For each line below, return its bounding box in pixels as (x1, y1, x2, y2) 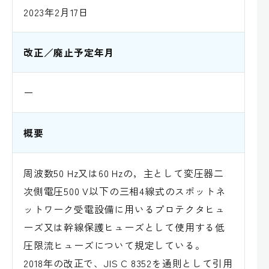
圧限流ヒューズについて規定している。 (23, 237, 205, 252)
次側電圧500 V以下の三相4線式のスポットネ (23, 183, 226, 198)
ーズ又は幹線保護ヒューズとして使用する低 (23, 219, 225, 234)
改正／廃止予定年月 (23, 44, 115, 59)
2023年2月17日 (23, 4, 89, 19)
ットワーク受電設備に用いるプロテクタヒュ (23, 201, 225, 216)
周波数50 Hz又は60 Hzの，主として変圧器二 (23, 165, 224, 180)
